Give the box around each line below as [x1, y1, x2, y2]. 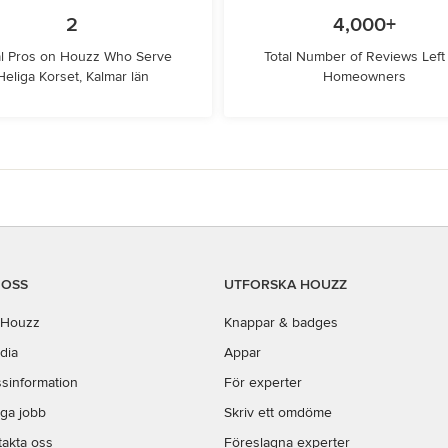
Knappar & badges [224, 314, 338, 331]
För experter [224, 374, 302, 391]
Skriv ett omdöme [224, 404, 332, 421]
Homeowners [322, 68, 406, 85]
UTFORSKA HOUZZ [224, 276, 347, 293]
